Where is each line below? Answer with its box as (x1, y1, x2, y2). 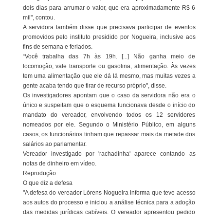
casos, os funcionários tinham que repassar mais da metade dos (22, 131, 196, 138)
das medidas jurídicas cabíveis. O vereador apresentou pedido (22, 209, 196, 216)
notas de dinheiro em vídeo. (22, 160, 96, 167)
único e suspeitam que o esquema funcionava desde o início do (22, 102, 196, 109)
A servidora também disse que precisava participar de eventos (22, 24, 196, 31)
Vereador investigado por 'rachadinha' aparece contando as (22, 150, 196, 157)
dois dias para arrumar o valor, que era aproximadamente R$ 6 (22, 4, 196, 11)
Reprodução (22, 170, 56, 177)
